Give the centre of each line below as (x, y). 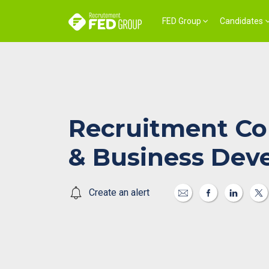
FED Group (181, 21)
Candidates (242, 21)
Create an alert (118, 192)
